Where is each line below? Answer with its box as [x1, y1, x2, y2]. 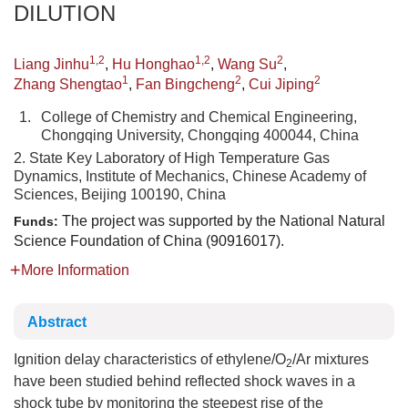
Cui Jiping [249, 76, 314, 92]
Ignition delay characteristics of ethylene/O [14, 352, 286, 367]
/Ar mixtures [292, 352, 369, 367]
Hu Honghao [112, 56, 195, 72]
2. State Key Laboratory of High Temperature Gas [14, 150, 330, 166]
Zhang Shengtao [14, 76, 122, 92]
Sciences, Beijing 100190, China [14, 187, 226, 202]
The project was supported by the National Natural [62, 213, 385, 229]
